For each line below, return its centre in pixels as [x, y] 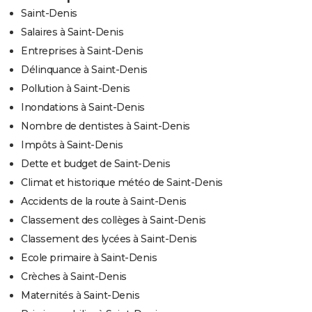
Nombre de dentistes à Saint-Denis [106, 126]
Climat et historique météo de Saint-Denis [122, 182]
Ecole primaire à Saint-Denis [89, 257]
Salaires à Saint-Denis [72, 32]
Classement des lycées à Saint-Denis [109, 239]
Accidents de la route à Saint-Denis [104, 201]
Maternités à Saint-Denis [80, 295]
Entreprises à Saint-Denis [82, 50]
